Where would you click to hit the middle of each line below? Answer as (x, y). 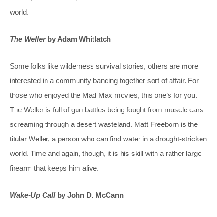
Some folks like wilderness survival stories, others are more (104, 66)
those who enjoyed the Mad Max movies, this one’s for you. (103, 95)
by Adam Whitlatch (78, 39)
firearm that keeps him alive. (54, 168)
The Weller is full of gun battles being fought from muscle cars (107, 109)
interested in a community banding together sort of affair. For (104, 80)
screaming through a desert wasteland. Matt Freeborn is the (104, 124)
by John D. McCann (89, 195)
